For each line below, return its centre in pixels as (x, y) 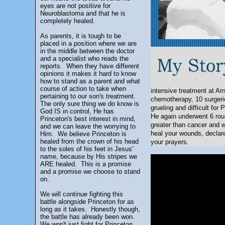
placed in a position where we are (88, 43)
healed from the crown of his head (89, 141)
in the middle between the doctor (87, 51)
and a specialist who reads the (84, 59)
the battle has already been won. (88, 217)
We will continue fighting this (82, 194)
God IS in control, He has (77, 111)
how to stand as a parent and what (90, 81)
